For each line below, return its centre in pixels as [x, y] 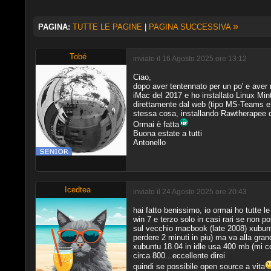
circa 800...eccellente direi [179, 255]
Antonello [149, 142]
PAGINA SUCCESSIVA [191, 27]
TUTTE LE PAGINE [107, 27]
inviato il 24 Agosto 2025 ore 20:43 [190, 192]
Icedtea [78, 189]
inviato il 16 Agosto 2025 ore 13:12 [190, 59]
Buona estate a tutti [167, 133]
